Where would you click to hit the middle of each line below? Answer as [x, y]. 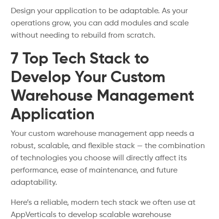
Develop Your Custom [88, 78]
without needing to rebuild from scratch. [83, 36]
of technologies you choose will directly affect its [99, 158]
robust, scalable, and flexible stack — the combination [108, 146]
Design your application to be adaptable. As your [99, 11]
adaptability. [34, 183]
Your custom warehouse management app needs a [103, 134]
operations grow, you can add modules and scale [100, 23]
